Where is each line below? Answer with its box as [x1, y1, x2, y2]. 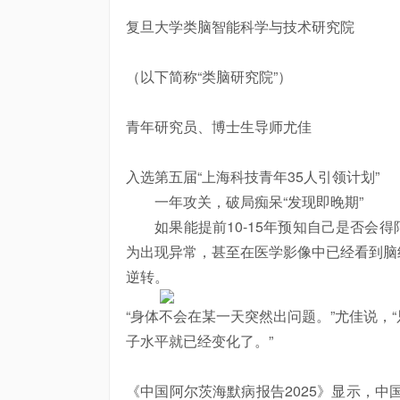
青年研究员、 [126, 116, 212, 137]
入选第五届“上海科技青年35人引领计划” [126, 166, 379, 187]
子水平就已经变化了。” [126, 330, 273, 351]
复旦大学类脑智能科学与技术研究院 [126, 16, 354, 37]
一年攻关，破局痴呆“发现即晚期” [126, 191, 363, 212]
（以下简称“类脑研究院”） [126, 66, 292, 87]
